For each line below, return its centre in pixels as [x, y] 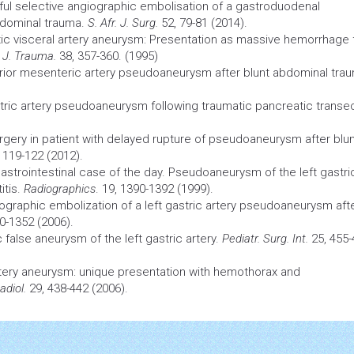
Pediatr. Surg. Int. [265, 238]
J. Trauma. [29, 56]
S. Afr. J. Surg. [123, 23]
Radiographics [60, 188]
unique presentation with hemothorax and [188, 271]
